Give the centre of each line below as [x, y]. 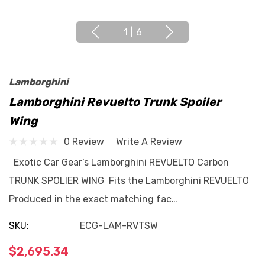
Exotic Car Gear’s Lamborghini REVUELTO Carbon [120, 162]
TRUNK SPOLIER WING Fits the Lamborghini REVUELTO [130, 181]
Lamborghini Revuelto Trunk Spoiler [115, 102]
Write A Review [149, 141]
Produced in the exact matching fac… [93, 199]
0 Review [84, 141]
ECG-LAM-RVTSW [119, 226]
